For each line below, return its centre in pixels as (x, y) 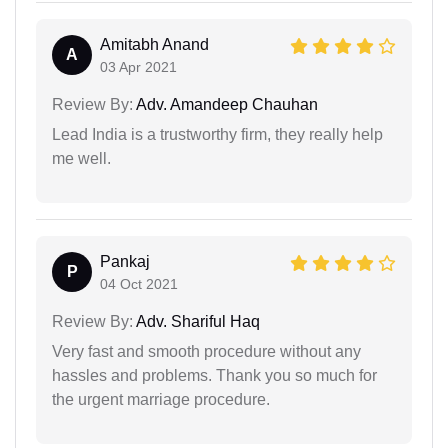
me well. (81, 158)
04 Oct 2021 (139, 283)
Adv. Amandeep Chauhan (225, 104)
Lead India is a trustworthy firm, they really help (217, 134)
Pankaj (125, 261)
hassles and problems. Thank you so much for (214, 375)
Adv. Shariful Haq (196, 321)
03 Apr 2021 (138, 66)
